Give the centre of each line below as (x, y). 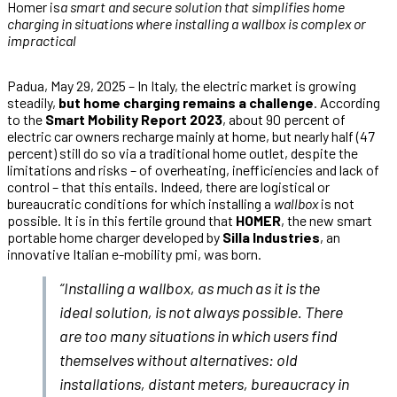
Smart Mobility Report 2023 (134, 119)
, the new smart (327, 220)
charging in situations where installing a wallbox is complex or (187, 23)
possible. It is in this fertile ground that (121, 220)
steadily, (33, 102)
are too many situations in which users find (198, 335)
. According (347, 102)
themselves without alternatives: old (179, 359)
